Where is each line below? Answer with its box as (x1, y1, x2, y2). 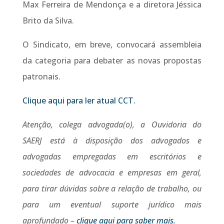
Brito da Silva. (22, 15, 74, 26)
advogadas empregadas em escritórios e (22, 151, 202, 162)
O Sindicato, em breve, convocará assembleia (22, 39, 202, 50)
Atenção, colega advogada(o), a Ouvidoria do (22, 119, 202, 130)
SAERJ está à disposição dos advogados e (22, 135, 202, 146)
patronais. (22, 71, 60, 82)
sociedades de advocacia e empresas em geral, (22, 167, 202, 178)
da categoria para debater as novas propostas (22, 55, 202, 66)
